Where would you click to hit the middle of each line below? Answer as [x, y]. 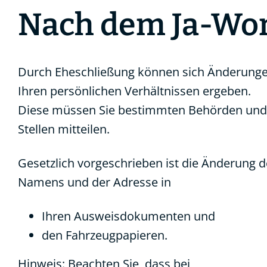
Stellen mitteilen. [64, 129]
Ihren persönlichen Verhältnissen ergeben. [134, 91]
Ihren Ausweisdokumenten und [128, 216]
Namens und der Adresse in [94, 182]
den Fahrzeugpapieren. [105, 235]
